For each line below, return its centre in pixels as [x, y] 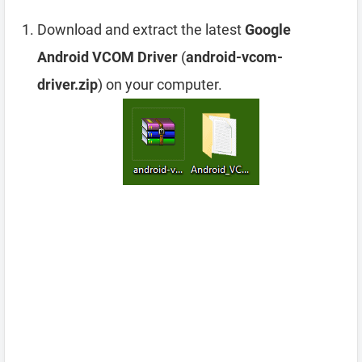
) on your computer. [160, 84]
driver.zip [67, 84]
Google [268, 29]
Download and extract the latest [141, 29]
